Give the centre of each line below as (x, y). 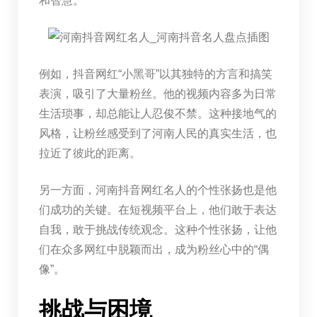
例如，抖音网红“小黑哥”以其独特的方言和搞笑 (155, 74)
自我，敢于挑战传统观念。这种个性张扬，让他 (157, 229)
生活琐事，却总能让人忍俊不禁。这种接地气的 (157, 113)
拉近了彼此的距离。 (90, 153)
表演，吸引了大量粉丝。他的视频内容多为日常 (157, 93)
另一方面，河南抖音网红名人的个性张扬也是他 (157, 190)
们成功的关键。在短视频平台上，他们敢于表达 (157, 209)
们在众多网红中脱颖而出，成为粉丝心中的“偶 (154, 249)
